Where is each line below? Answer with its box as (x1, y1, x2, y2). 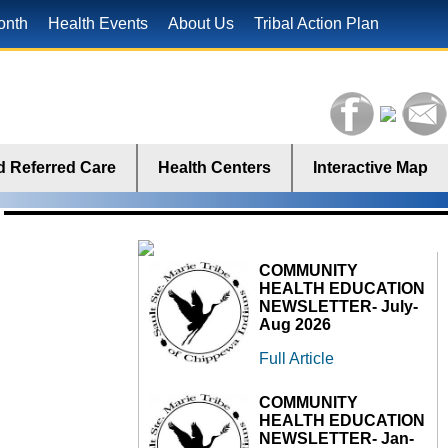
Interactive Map (313, 159, 428, 176)
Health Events (48, 15, 148, 32)
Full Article (259, 350, 334, 367)
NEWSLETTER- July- (259, 298, 418, 315)
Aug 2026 (259, 316, 331, 333)
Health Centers (158, 159, 271, 176)
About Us (168, 15, 234, 32)
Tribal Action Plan (254, 15, 379, 32)
